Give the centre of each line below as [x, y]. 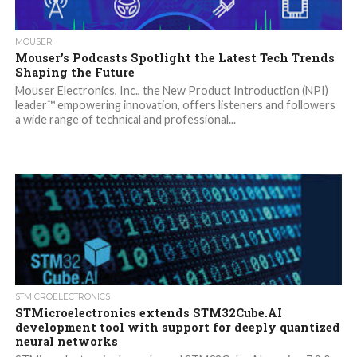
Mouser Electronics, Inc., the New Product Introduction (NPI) [171, 91]
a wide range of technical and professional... [125, 120]
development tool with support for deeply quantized [177, 328]
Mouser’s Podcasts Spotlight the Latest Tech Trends [175, 58]
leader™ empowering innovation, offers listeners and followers [175, 105]
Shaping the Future [75, 73]
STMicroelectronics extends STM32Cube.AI [148, 313]
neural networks [66, 342]
